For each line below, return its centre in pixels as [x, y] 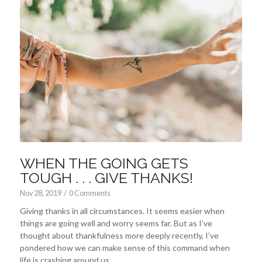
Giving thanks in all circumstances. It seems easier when [122, 211]
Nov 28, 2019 [40, 193]
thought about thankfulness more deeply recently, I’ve [119, 235]
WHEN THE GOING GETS [104, 163]
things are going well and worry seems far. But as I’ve [116, 223]
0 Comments [89, 193]
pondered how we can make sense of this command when [125, 247]
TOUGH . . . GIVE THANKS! [106, 177]
